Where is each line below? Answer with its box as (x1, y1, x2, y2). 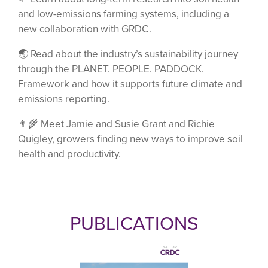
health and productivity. (18, 146, 121, 162)
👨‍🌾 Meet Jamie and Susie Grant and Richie (18, 116, 215, 132)
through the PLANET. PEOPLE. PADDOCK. (18, 61, 204, 77)
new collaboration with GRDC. (18, 21, 151, 36)
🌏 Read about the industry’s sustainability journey (18, 46, 238, 62)
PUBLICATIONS (70, 209, 198, 237)
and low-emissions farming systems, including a (18, 6, 229, 22)
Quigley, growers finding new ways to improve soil (18, 131, 243, 147)
